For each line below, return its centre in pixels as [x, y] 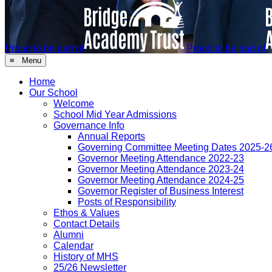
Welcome [74, 103]
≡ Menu [25, 60]
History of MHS [86, 256]
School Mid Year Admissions [115, 114]
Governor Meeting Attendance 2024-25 [161, 180]
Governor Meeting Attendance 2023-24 [161, 169]
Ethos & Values [87, 212]
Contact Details [87, 223]
